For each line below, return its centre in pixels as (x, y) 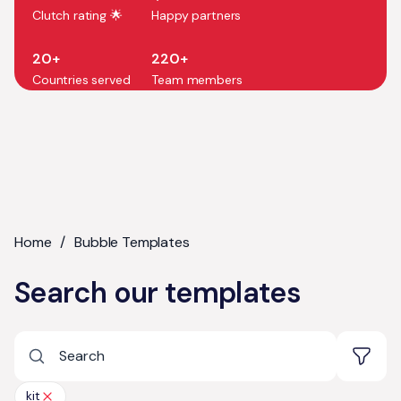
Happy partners (196, 15)
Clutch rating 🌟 (77, 15)
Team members (197, 79)
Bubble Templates (132, 242)
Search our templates (158, 292)
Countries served (81, 79)
